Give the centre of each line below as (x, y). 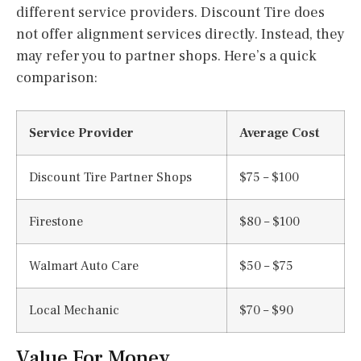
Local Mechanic (74, 309)
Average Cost (279, 132)
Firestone (56, 221)
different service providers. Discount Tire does (170, 12)
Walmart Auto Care (84, 265)
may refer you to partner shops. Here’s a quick (166, 56)
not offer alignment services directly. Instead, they (180, 34)
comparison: (57, 77)
